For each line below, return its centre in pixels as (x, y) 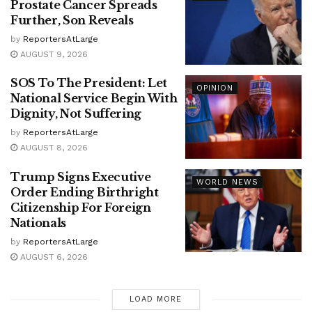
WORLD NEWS (227, 182)
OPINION (214, 88)
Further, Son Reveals (72, 20)
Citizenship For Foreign (81, 207)
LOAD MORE (156, 299)
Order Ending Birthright (85, 192)
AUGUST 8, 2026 (53, 148)
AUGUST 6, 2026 (53, 257)
